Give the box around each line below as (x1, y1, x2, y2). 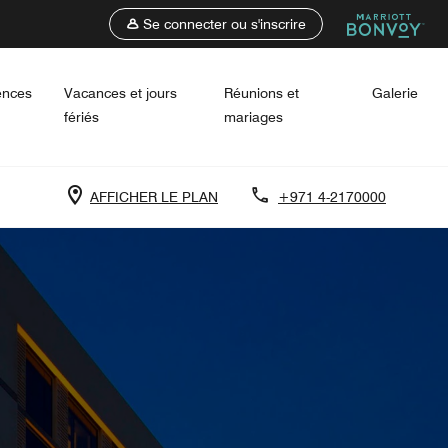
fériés (63, 109, 99, 125)
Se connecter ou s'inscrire (143, 16, 306, 32)
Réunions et (223, 85, 299, 101)
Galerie (372, 85, 419, 101)
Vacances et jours (63, 85, 177, 101)
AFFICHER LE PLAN (90, 188, 218, 205)
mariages (223, 109, 283, 125)
